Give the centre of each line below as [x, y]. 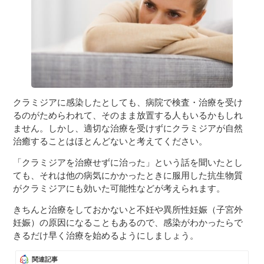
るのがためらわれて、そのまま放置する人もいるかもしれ [128, 115]
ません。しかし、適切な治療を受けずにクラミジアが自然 [128, 128]
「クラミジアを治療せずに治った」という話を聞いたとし [128, 163]
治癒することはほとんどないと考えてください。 [110, 141]
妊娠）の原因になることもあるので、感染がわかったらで [128, 223]
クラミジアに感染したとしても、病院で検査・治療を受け [128, 103]
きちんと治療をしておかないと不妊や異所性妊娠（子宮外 [128, 210]
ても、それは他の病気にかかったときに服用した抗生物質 [128, 176]
